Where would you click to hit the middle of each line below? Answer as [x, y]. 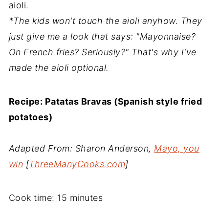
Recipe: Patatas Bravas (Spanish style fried [105, 101]
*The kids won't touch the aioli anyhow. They [105, 21]
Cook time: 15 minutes [56, 197]
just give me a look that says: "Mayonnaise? [102, 36]
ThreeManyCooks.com [77, 164]
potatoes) [31, 117]
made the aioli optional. [59, 67]
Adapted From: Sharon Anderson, [81, 148]
